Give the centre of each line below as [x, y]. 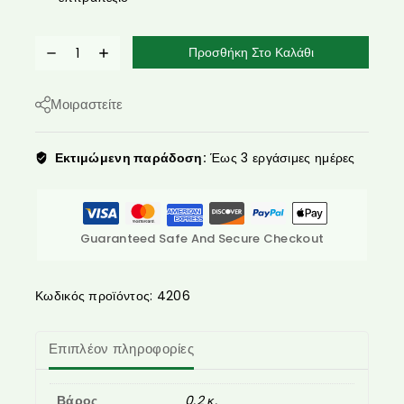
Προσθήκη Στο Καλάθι [251, 52]
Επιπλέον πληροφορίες [121, 349]
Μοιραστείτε [87, 104]
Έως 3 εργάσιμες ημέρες [280, 157]
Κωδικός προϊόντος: [96, 295]
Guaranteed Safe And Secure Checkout [202, 238]
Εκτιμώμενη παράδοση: [130, 157]
